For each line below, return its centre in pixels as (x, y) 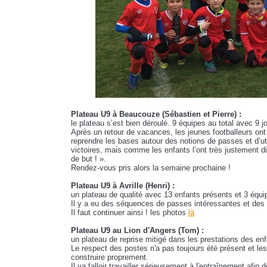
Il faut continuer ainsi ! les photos (130, 213)
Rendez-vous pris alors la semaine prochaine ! (151, 168)
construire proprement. (110, 257)
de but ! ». (89, 159)
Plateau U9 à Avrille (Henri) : (123, 186)
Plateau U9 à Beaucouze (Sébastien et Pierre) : (156, 114)
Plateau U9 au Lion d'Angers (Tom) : (137, 231)
